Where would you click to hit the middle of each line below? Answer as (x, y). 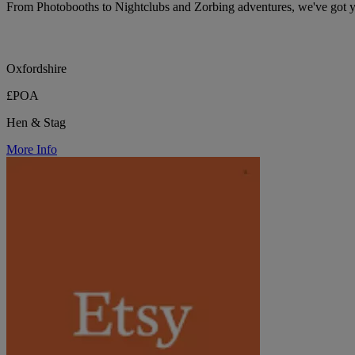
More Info (32, 150)
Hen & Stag (36, 123)
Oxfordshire (36, 69)
